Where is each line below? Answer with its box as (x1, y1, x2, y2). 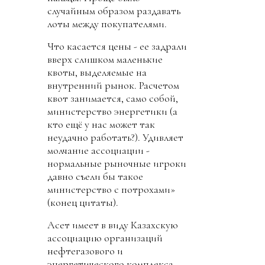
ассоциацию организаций (47, 231, 163, 244)
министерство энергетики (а (47, 105, 177, 118)
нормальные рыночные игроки (47, 157, 186, 170)
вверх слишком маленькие (47, 53, 163, 66)
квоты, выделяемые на (47, 66, 147, 79)
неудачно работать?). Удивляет (47, 131, 183, 144)
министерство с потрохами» (47, 183, 175, 196)
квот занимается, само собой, (47, 92, 178, 105)
